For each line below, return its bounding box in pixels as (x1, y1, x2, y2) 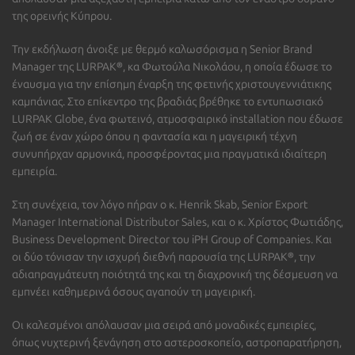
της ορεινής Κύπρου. (12, 9, 112, 23)
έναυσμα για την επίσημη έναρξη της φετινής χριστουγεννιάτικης (12, 77, 331, 91)
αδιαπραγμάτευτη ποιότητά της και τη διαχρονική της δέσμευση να (12, 267, 338, 281)
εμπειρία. (12, 164, 57, 178)
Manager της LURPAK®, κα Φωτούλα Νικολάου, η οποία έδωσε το (12, 59, 332, 74)
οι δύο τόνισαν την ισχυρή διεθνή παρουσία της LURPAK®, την (12, 250, 315, 264)
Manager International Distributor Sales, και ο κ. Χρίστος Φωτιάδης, (12, 215, 343, 229)
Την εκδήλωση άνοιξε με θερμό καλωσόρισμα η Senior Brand (12, 42, 312, 56)
